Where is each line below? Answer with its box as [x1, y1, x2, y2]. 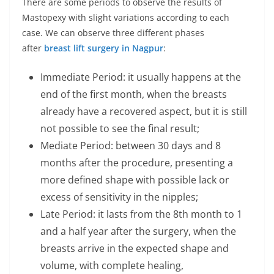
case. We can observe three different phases [22, 27, 204, 39]
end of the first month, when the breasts [40, 87, 227, 101]
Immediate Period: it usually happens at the [40, 70, 241, 84]
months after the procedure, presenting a [40, 156, 233, 169]
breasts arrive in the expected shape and [40, 242, 229, 255]
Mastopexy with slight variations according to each [22, 12, 229, 23]
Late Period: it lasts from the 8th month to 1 [40, 207, 242, 221]
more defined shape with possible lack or [40, 173, 229, 187]
